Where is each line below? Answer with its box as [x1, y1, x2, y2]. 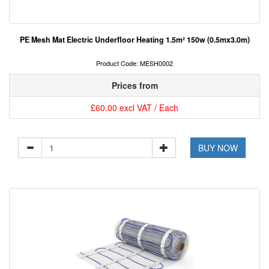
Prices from [111, 79, 158, 92]
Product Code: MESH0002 [96, 58, 173, 68]
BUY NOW [198, 142, 238, 154]
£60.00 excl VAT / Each [91, 101, 178, 114]
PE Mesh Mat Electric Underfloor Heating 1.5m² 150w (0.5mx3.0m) [19, 34, 250, 46]
